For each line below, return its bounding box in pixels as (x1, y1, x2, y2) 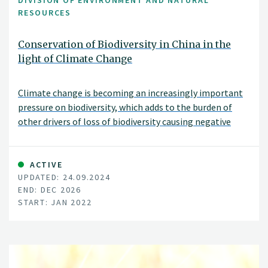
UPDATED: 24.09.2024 (18, 171, 111, 182)
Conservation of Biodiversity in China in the (18, 38, 231, 50)
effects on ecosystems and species (18, 130, 157, 142)
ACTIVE (27, 159, 63, 170)
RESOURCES (18, 7, 71, 19)
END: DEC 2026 (18, 184, 81, 195)
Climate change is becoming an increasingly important (18, 87, 243, 99)
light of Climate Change (18, 52, 132, 65)
